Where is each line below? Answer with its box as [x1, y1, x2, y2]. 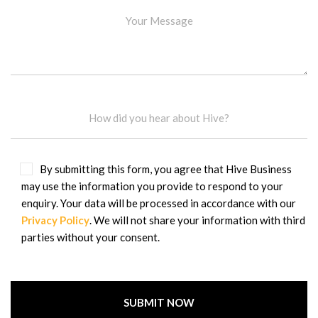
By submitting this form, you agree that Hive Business [40, 163, 292, 176]
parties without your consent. [21, 231, 160, 244]
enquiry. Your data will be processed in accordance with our [21, 197, 296, 210]
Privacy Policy [21, 214, 89, 227]
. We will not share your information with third [89, 214, 305, 227]
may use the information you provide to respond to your [21, 180, 283, 193]
